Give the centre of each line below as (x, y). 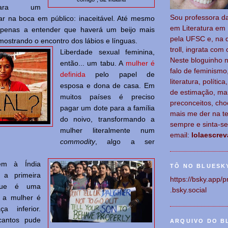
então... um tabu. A (93, 63)
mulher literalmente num (107, 131)
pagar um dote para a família (107, 108)
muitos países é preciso (107, 97)
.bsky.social (188, 190)
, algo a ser (125, 142)
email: (181, 135)
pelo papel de (120, 75)
